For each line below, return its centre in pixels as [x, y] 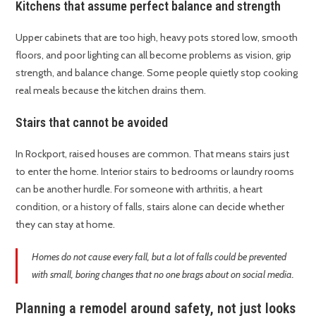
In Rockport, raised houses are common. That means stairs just [153, 154]
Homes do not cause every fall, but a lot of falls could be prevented [159, 257]
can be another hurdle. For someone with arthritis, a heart [139, 189]
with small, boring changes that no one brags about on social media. [163, 275]
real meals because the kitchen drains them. [111, 91]
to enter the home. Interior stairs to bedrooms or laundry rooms [155, 172]
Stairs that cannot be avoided [92, 123]
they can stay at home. [66, 225]
